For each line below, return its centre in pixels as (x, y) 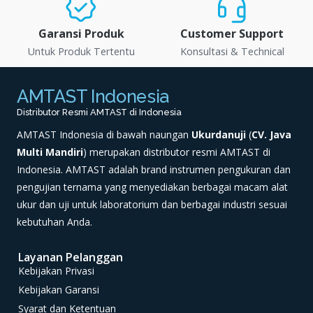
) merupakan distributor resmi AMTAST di (177, 152)
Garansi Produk (81, 34)
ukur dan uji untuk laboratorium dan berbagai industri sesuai (152, 205)
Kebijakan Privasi (56, 271)
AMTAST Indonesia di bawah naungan (104, 135)
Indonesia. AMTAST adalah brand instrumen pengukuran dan (154, 170)
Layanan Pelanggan (71, 257)
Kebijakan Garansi (59, 290)
